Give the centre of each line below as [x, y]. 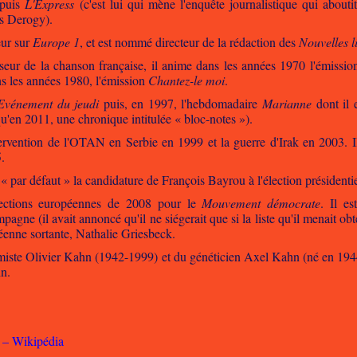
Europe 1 [57, 42]
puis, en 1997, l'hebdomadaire [181, 103]
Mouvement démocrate [261, 203]
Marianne [287, 103]
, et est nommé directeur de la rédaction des [190, 42]
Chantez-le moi [187, 80]
